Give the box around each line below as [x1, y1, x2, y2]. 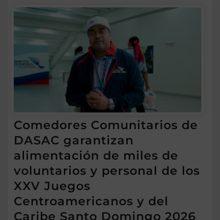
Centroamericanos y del [14, 194, 168, 209]
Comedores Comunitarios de [14, 118, 198, 133]
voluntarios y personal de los [14, 164, 200, 178]
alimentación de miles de [14, 148, 178, 163]
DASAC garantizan [14, 133, 134, 148]
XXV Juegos [14, 179, 90, 193]
